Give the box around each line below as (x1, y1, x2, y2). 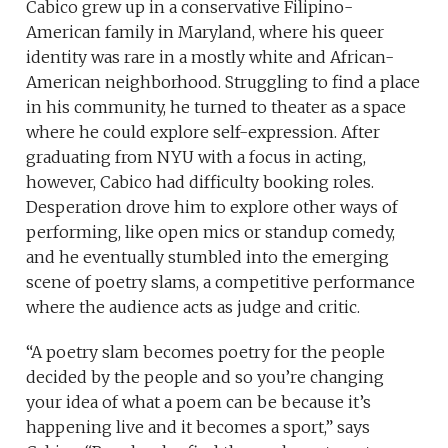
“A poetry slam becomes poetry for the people (26, 342, 386, 363)
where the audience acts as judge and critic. (26, 297, 361, 318)
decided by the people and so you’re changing (26, 367, 385, 388)
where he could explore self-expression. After (26, 122, 381, 143)
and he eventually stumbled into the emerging (26, 247, 390, 268)
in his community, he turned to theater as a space (26, 97, 407, 118)
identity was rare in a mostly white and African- (26, 47, 395, 68)
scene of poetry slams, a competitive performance (26, 272, 416, 293)
